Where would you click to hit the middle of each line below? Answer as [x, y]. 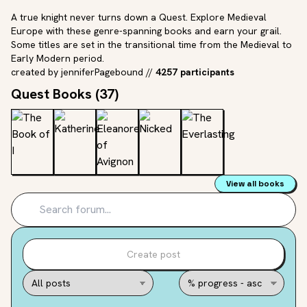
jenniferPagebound [102, 72]
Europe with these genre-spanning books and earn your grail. [146, 31]
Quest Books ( [55, 94]
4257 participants [195, 72]
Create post [153, 254]
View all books [255, 184]
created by [35, 72]
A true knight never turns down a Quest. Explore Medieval [139, 17]
